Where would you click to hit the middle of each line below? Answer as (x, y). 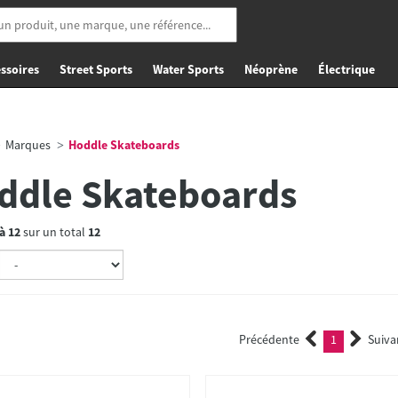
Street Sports (96, 69)
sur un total (54, 232)
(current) (362, 341)
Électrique (346, 69)
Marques (28, 145)
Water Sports (188, 69)
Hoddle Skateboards (122, 145)
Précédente (270, 339)
